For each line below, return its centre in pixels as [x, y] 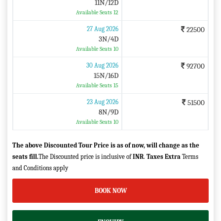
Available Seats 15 [97, 85]
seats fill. [25, 156]
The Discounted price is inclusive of [86, 156]
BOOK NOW [110, 190]
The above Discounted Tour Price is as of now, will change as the [106, 145]
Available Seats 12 [97, 12]
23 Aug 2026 [102, 102]
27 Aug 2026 [102, 29]
